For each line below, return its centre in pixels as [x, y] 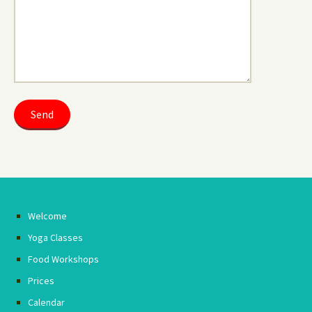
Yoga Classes [55, 237]
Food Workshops [63, 259]
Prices [41, 280]
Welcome [47, 216]
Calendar [46, 302]
